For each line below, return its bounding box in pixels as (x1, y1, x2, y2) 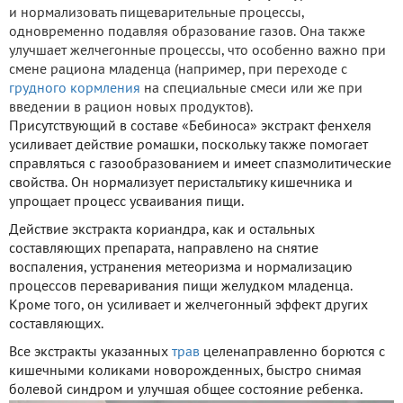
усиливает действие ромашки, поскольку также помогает (9, 139, 368, 152)
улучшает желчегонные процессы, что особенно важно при (9, 44, 386, 58)
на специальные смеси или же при (140, 82, 363, 95)
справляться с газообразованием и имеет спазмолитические (9, 157, 391, 171)
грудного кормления (9, 82, 140, 95)
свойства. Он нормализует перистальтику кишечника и (9, 176, 353, 190)
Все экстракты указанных (9, 345, 172, 359)
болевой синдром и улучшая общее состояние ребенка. (9, 383, 363, 397)
